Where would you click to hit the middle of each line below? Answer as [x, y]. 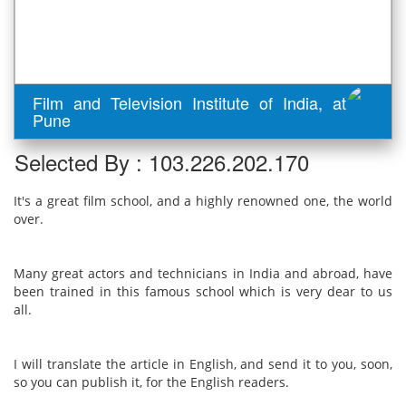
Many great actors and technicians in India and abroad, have [203, 273]
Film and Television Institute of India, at [189, 102]
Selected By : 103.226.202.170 [162, 162]
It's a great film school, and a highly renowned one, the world [203, 201]
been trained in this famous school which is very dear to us [203, 291]
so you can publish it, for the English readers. [151, 382]
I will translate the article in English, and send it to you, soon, [203, 364]
